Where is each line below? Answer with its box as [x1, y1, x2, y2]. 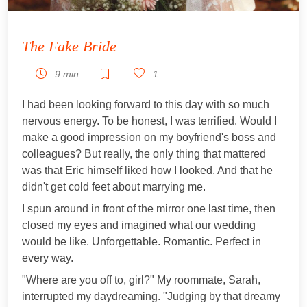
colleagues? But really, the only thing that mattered [22, 147, 266, 160]
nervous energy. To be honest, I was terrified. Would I [22, 114, 277, 127]
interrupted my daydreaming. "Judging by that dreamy [22, 290, 280, 302]
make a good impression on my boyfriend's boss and [22, 131, 276, 143]
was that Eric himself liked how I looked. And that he [22, 164, 273, 176]
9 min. [52, 68, 82, 79]
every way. [22, 251, 73, 264]
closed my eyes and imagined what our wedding [22, 219, 256, 231]
